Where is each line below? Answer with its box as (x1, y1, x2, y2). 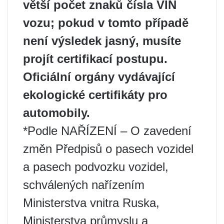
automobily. (23, 106, 90, 119)
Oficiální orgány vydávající (23, 70, 175, 83)
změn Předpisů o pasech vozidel (23, 142, 193, 155)
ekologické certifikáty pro (23, 88, 167, 101)
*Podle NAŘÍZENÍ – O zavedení (23, 124, 191, 137)
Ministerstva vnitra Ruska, (23, 196, 159, 209)
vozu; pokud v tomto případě (23, 16, 188, 29)
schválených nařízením (23, 178, 144, 191)
